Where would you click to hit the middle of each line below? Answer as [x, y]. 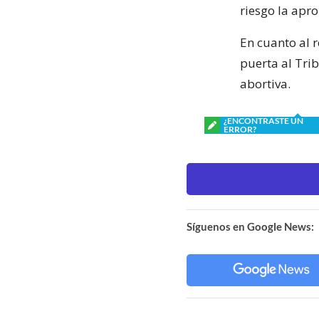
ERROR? [240, 129]
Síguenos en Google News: [250, 226]
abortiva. [265, 83]
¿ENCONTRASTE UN [263, 120]
